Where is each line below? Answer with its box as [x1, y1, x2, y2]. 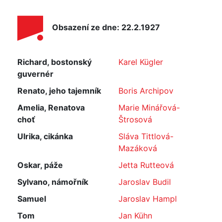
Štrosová [118, 114, 152, 124]
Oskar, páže [17, 160, 63, 170]
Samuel [17, 194, 46, 204]
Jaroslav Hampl [118, 194, 177, 204]
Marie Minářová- [118, 103, 180, 112]
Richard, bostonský [17, 57, 92, 67]
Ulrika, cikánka [17, 131, 73, 141]
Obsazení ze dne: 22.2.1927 [52, 22, 160, 33]
